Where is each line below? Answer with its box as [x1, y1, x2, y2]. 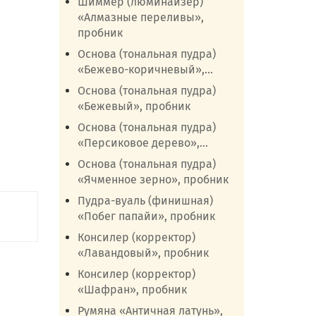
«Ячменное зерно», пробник [77, 173, 229, 186]
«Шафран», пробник [77, 283, 187, 296]
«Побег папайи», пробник [77, 209, 215, 223]
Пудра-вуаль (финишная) [77, 194, 213, 207]
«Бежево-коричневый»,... [77, 63, 213, 76]
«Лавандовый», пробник [77, 246, 209, 260]
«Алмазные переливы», [77, 11, 204, 24]
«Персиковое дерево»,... [77, 136, 208, 150]
